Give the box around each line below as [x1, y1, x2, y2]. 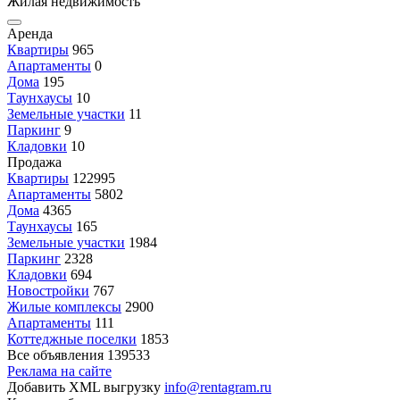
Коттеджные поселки [7, 331, 137, 346]
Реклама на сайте [7, 363, 112, 379]
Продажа [7, 154, 62, 170]
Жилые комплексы [7, 299, 121, 314]
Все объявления [7, 347, 104, 362]
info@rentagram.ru [164, 379, 271, 395]
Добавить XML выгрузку [7, 379, 164, 395]
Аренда [7, 26, 53, 41]
